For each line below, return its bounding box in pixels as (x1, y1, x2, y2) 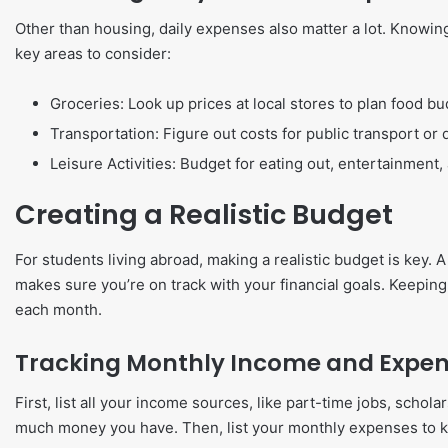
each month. (15, 299, 102, 319)
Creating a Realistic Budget (15, 196, 393, 233)
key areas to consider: (15, 44, 171, 63)
